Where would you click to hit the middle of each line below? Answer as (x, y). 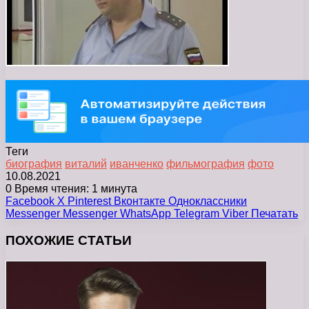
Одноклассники (208, 201)
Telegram (197, 213)
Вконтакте (140, 201)
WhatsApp (146, 213)
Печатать (275, 213)
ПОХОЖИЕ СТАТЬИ (69, 240)
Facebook (30, 201)
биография (34, 163)
